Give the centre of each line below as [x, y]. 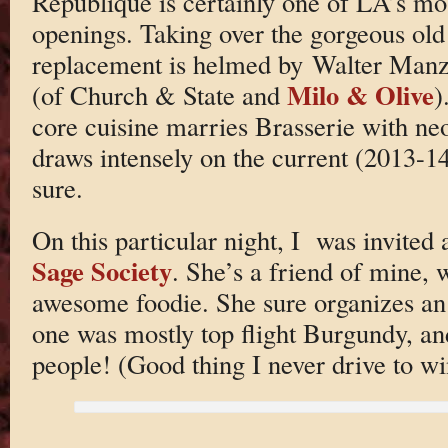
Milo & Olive [360, 94]
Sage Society [101, 271]
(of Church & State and [159, 94]
